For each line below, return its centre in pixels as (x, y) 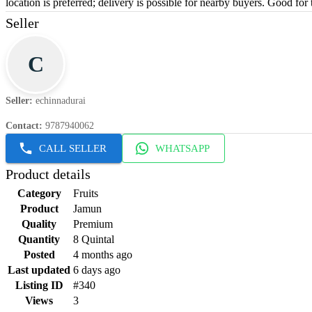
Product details (48, 174)
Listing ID (39, 286)
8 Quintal (94, 240)
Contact (22, 126)
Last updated (39, 270)
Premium (93, 224)
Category (39, 194)
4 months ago (103, 255)
